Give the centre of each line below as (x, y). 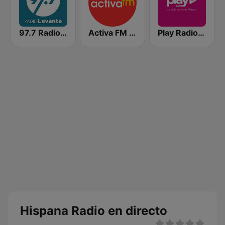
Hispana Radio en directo (94, 211)
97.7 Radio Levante (64, 33)
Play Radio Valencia (201, 33)
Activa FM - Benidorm (132, 33)
